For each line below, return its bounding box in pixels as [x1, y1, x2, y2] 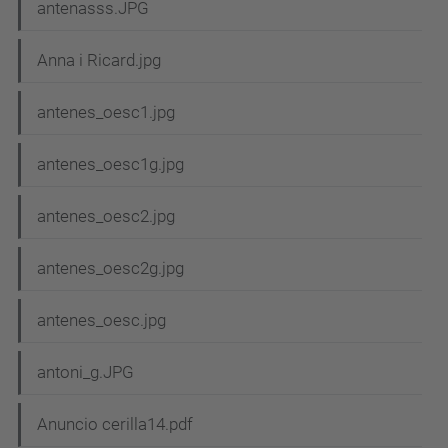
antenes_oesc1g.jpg [37, 154, 184, 175]
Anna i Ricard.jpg [37, 50, 161, 71]
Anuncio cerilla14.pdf [37, 414, 193, 435]
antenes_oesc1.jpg [37, 102, 175, 123]
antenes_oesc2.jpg [37, 206, 175, 227]
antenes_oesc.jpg [37, 310, 166, 331]
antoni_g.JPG [37, 362, 134, 383]
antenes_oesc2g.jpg [37, 258, 184, 279]
